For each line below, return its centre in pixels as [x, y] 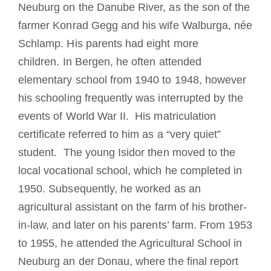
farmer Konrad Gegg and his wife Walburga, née [135, 25]
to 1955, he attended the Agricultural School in [130, 243]
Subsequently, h [86, 188]
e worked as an [164, 188]
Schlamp [40, 43]
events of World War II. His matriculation [117, 116]
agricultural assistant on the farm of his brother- [133, 207]
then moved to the [192, 152]
